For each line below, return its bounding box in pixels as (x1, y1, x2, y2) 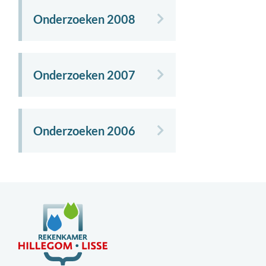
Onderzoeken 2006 (33, 123, 136, 138)
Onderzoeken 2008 (33, 11, 136, 26)
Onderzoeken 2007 (33, 67, 136, 82)
